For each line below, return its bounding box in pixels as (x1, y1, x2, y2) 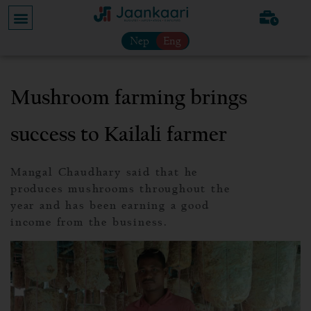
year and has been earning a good (10, 199, 210, 212)
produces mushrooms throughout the (10, 183, 230, 195)
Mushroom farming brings (10, 86, 247, 110)
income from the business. (10, 216, 169, 228)
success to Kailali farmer (10, 123, 227, 146)
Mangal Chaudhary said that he (10, 166, 199, 178)
